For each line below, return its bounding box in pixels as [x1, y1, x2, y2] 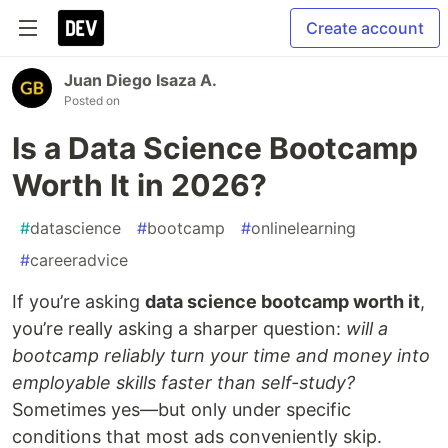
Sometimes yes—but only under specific [12, 399, 351, 420]
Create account [306, 18, 424, 38]
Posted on [64, 93, 120, 108]
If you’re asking [12, 291, 145, 312]
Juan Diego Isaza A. [64, 70, 217, 90]
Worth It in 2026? [12, 167, 267, 203]
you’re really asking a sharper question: [12, 318, 346, 339]
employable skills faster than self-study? [12, 372, 355, 393]
